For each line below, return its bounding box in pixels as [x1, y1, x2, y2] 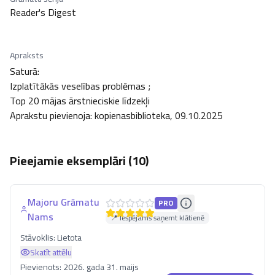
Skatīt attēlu [30, 244, 72, 260]
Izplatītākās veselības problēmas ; [10, 77, 153, 95]
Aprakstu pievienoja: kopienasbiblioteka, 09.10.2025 [10, 106, 223, 125]
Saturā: [10, 62, 42, 80]
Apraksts [10, 47, 44, 63]
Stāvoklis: [20, 230, 57, 246]
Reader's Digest [10, 3, 76, 21]
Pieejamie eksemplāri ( [10, 149, 132, 172]
